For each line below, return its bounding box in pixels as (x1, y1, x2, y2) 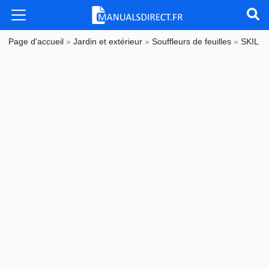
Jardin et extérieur (73, 37, 143, 47)
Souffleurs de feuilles (152, 37, 232, 47)
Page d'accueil (8, 37, 64, 47)
